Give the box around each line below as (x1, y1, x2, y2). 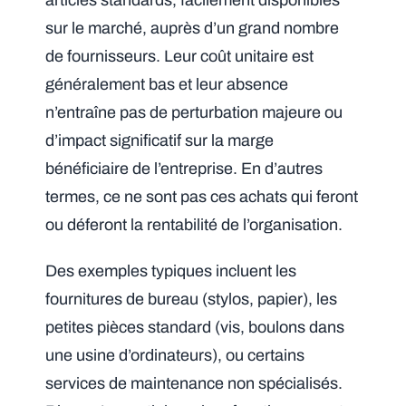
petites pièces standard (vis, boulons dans (45, 317, 345, 336)
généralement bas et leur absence (45, 74, 289, 93)
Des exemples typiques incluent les (45, 261, 297, 280)
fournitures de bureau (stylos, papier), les (45, 289, 338, 308)
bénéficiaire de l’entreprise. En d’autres (45, 159, 324, 178)
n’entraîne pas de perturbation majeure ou (45, 102, 343, 121)
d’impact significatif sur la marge (45, 130, 275, 150)
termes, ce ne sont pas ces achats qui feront (45, 187, 359, 206)
